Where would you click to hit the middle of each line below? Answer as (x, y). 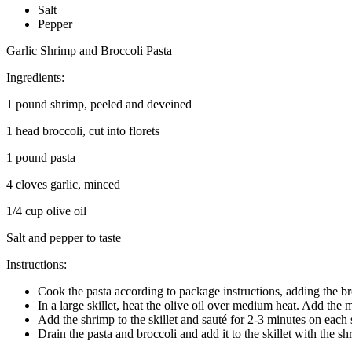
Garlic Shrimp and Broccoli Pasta (89, 50)
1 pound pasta (41, 157)
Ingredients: (35, 77)
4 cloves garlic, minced (63, 184)
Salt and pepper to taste (64, 237)
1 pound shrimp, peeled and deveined (99, 104)
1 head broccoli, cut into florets (83, 130)
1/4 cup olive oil (46, 211)
